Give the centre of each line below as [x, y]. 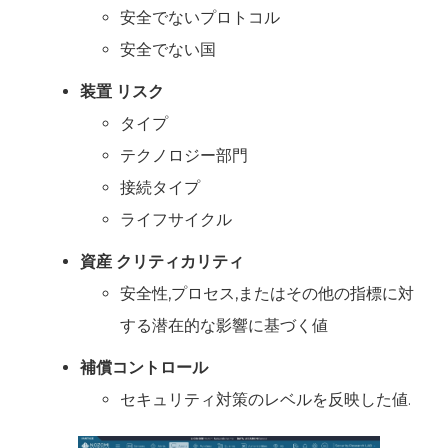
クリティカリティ [180, 261]
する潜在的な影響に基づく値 [224, 325]
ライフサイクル [176, 219]
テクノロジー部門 [184, 155]
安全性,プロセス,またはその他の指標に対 [267, 293]
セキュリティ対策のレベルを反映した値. [265, 399]
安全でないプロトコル [200, 17]
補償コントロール [144, 367]
